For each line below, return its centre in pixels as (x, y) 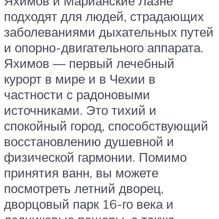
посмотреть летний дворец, (84, 188)
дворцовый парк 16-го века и (89, 204)
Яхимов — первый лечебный (89, 63)
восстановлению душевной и (89, 141)
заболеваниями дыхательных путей (109, 32)
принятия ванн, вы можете (81, 172)
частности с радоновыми (77, 94)
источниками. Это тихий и (80, 110)
